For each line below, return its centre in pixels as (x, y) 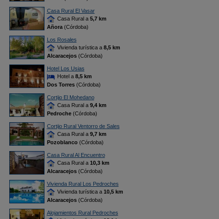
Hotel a (65, 76)
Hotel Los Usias (66, 68)
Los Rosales (62, 40)
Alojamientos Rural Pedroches (82, 213)
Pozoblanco (62, 142)
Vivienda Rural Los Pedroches (83, 184)
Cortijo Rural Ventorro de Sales (83, 126)
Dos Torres (61, 85)
